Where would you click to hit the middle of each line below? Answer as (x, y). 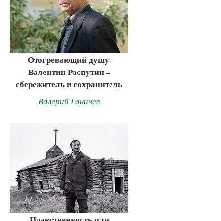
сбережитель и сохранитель (69, 84)
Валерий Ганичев (69, 101)
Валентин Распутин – (69, 72)
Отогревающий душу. (69, 60)
